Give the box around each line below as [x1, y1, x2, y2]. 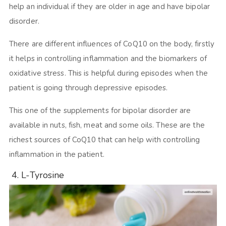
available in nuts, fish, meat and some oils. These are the [9, 120, 205, 131]
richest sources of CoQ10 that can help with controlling [9, 135, 200, 145]
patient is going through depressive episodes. [9, 83, 172, 93]
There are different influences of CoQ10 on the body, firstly [9, 39, 214, 49]
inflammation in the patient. [9, 149, 108, 160]
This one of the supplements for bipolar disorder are [9, 105, 191, 116]
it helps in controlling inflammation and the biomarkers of [9, 53, 207, 64]
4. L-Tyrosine [9, 169, 65, 182]
